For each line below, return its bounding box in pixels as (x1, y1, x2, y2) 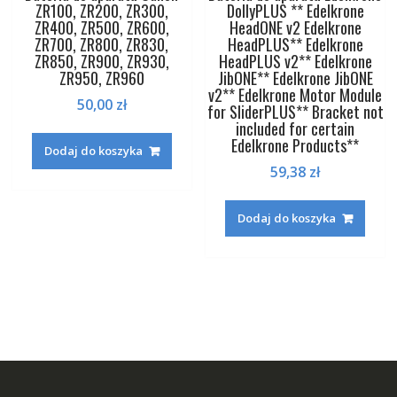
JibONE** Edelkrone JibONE (217, 66, 373, 90)
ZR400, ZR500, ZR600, (34, 15, 169, 39)
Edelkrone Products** (231, 133, 360, 157)
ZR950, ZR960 (58, 66, 144, 90)
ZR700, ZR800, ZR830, (35, 32, 169, 56)
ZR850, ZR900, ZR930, (34, 49, 169, 73)
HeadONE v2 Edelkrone (229, 15, 362, 39)
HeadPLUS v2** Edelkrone (218, 49, 372, 73)
